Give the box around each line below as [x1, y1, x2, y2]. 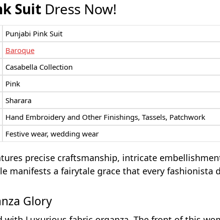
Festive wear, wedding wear [5, 128, 99, 138]
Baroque [5, 45, 35, 55]
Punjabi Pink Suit [5, 28, 63, 38]
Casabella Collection [5, 61, 73, 72]
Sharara [5, 95, 32, 105]
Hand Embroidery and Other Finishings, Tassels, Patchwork [5, 111, 206, 122]
